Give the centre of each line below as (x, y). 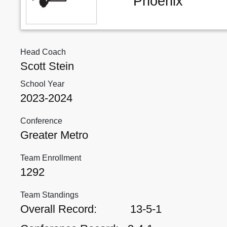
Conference (41, 121)
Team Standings (49, 195)
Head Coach (43, 52)
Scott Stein (47, 66)
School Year (42, 84)
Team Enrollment (51, 158)
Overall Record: (59, 209)
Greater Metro (54, 135)
